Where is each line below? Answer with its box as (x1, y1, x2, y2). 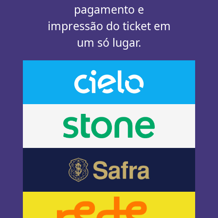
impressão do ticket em (47, 18, 171, 34)
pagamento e (74, 1, 144, 18)
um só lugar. (77, 35, 141, 51)
